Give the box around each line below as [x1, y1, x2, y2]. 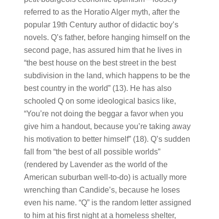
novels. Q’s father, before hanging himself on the [23, 33, 190, 42]
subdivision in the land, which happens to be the [23, 71, 190, 80]
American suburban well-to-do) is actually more [23, 173, 187, 181]
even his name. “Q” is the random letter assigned [23, 198, 191, 207]
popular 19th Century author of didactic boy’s [23, 21, 178, 29]
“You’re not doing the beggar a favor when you [23, 109, 183, 118]
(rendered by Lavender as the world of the [23, 160, 168, 169]
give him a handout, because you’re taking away [23, 122, 191, 131]
